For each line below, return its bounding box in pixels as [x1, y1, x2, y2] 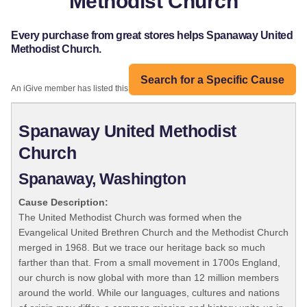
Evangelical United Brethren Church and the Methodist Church [19, 227, 288, 238]
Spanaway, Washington [19, 171, 186, 188]
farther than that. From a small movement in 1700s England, [19, 257, 280, 269]
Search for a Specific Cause [140, 73, 284, 86]
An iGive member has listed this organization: [11, 84, 179, 94]
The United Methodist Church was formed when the [19, 212, 242, 223]
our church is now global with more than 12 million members [19, 272, 279, 284]
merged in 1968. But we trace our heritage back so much [19, 242, 265, 254]
